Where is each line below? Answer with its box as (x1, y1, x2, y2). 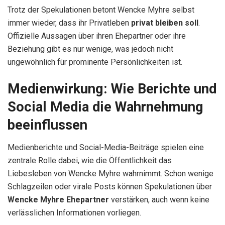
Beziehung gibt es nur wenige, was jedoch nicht (8, 44, 173, 54)
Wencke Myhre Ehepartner (8, 194, 109, 204)
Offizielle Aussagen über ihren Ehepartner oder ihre (8, 31, 186, 41)
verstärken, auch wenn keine (109, 194, 209, 204)
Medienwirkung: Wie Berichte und (8, 81, 216, 97)
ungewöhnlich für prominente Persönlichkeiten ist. (8, 57, 182, 67)
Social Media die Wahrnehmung (8, 99, 203, 116)
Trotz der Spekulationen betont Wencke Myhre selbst (8, 5, 194, 15)
